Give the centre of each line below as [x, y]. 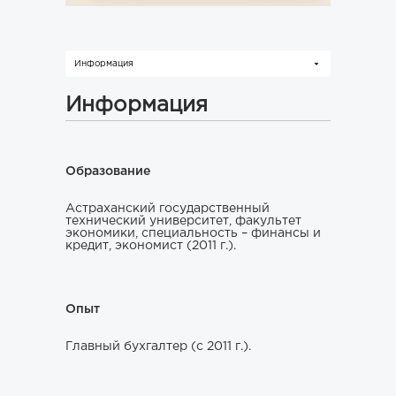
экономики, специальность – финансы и [193, 233]
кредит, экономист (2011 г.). [151, 246]
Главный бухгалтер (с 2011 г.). [158, 346]
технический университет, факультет [183, 221]
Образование [108, 171]
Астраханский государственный [168, 209]
